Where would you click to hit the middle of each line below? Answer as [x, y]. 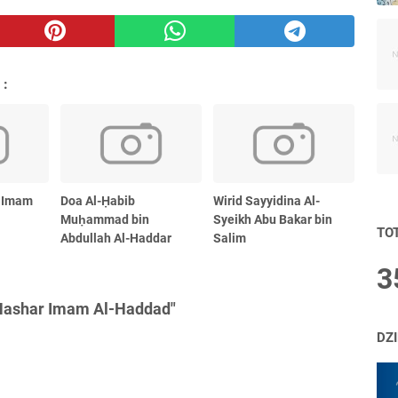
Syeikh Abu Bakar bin [273, 219]
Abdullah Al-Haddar [116, 238]
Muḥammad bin [105, 219]
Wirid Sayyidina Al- [267, 201]
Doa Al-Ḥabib [98, 201]
